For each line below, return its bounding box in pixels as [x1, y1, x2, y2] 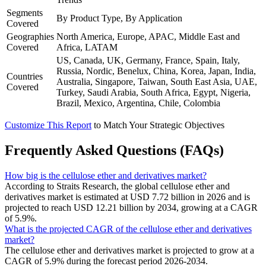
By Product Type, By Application [56, 13, 182, 24]
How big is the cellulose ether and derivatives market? [5, 170, 207, 180]
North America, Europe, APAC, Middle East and [56, 31, 240, 42]
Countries [7, 71, 43, 82]
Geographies [7, 31, 54, 42]
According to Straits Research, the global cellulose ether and [5, 180, 230, 191]
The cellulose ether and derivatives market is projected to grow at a [5, 245, 254, 255]
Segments [7, 8, 43, 18]
